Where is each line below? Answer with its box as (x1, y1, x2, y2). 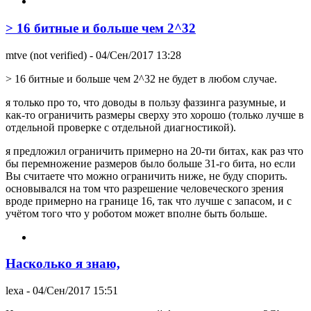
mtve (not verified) (6, 49, 87, 61)
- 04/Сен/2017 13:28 (87, 49, 181, 61)
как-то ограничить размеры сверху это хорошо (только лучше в (6, 108, 304, 121)
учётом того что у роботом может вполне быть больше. (6, 207, 267, 219)
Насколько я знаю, (6, 256, 120, 271)
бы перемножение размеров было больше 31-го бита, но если (6, 157, 296, 169)
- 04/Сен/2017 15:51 (24, 284, 118, 296)
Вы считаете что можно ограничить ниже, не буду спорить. (6, 169, 287, 182)
